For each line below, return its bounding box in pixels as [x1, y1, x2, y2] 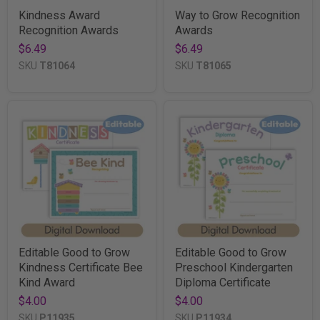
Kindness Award [19, 8, 100, 22]
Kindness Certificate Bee [19, 260, 143, 274]
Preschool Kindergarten [175, 260, 293, 274]
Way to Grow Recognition [175, 8, 300, 22]
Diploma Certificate [175, 275, 271, 289]
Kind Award [19, 275, 75, 289]
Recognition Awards [19, 23, 119, 37]
